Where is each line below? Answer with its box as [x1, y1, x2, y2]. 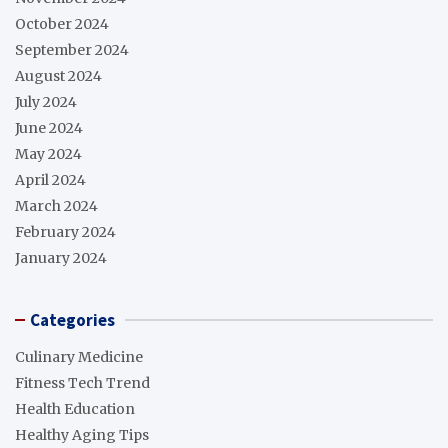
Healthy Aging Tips [15, 426, 149, 445]
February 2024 [15, 223, 116, 242]
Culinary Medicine [15, 348, 143, 367]
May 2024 [15, 145, 82, 164]
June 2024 [15, 119, 83, 138]
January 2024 [15, 249, 107, 268]
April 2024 [15, 171, 86, 190]
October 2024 [15, 15, 109, 34]
